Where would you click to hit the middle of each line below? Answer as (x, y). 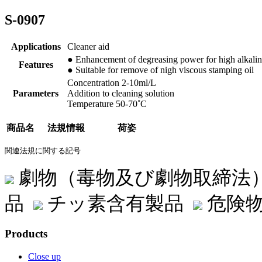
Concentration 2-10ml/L (112, 82)
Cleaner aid (88, 46)
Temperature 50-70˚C (107, 104)
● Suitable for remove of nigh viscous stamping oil (161, 70)
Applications (36, 46)
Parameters (36, 93)
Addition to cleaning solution (121, 93)
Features (36, 64)
